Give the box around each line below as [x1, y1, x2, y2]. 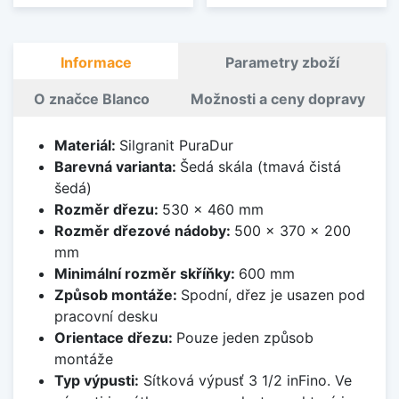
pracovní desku [53, 307, 158, 326]
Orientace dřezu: [53, 329, 176, 347]
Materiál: [53, 136, 119, 155]
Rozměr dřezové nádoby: [53, 222, 234, 240]
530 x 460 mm [161, 200, 264, 219]
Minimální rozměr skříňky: [53, 265, 239, 283]
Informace [60, 53, 132, 72]
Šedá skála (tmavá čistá [179, 158, 341, 176]
